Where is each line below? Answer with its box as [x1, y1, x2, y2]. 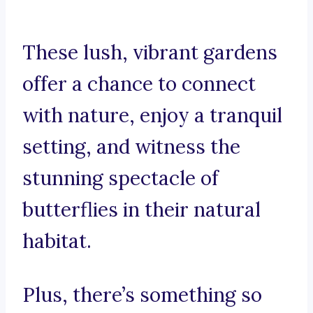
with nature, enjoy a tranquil [22, 103, 282, 129]
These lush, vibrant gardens [22, 40, 277, 66]
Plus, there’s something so [22, 282, 262, 308]
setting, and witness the [22, 134, 240, 160]
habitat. [22, 228, 92, 254]
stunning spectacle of [22, 166, 219, 191]
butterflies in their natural [22, 197, 261, 223]
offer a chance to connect [22, 71, 256, 97]
